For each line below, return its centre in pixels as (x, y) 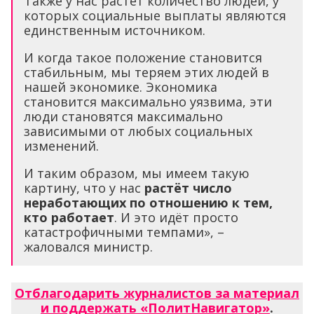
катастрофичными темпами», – (124, 232)
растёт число (188, 187)
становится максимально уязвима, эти (148, 101)
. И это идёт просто (176, 217)
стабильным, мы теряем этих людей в (146, 72)
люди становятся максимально (123, 116)
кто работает (69, 217)
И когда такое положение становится (143, 57)
